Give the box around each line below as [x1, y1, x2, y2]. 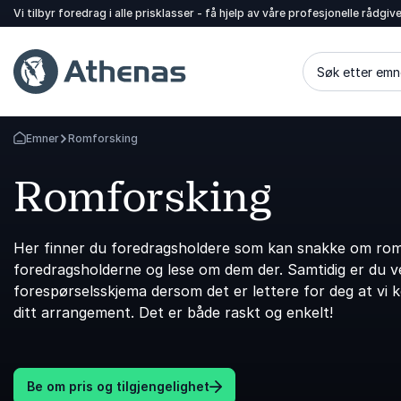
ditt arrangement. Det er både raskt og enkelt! [13, 303, 333, 321]
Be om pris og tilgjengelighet [27, 379, 209, 394]
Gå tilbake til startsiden [13, 138, 139, 152]
